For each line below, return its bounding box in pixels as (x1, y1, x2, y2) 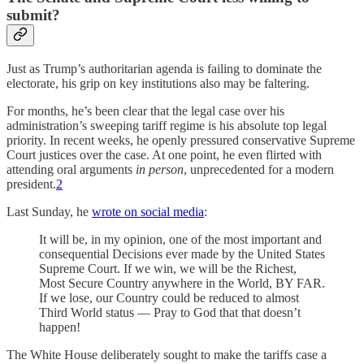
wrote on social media (92, 204, 204, 219)
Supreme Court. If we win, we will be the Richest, (39, 261, 297, 275)
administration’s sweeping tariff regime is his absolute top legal (6, 118, 327, 132)
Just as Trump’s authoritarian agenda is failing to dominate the (6, 61, 322, 76)
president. (6, 176, 56, 191)
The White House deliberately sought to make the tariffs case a (6, 347, 327, 362)
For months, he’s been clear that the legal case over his (6, 103, 284, 118)
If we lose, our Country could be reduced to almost (39, 290, 299, 305)
